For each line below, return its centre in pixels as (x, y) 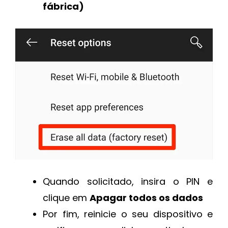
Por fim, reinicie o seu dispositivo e (128, 214)
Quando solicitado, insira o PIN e (128, 181)
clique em (66, 197)
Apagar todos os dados (146, 197)
